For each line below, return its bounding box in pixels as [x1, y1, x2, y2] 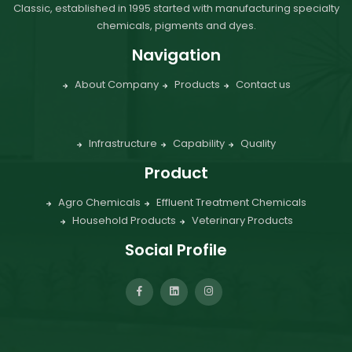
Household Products [71, 213, 176, 229]
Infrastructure [89, 136, 157, 152]
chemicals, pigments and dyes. [96, 18, 256, 34]
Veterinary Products [191, 213, 293, 229]
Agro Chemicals [58, 195, 141, 211]
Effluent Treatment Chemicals [156, 195, 306, 211]
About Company [74, 77, 159, 93]
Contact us [235, 77, 291, 93]
